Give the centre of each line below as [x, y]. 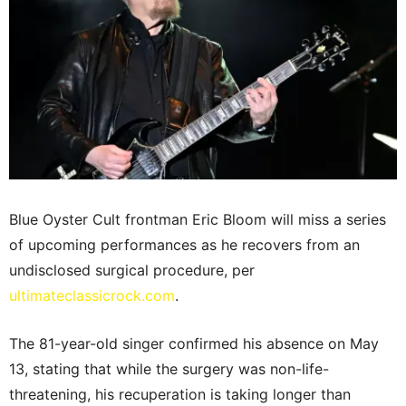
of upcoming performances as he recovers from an [184, 245]
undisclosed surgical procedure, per [132, 271]
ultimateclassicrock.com [92, 296]
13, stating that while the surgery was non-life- [169, 369]
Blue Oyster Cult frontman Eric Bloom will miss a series [198, 220]
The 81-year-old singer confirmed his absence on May [194, 344]
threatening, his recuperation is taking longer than [180, 395]
